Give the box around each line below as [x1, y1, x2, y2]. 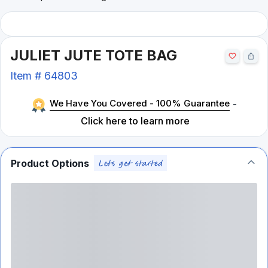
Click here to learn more [81, 115, 190, 127]
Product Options [11, 157, 89, 169]
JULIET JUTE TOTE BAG [10, 47, 177, 64]
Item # [10, 69, 44, 82]
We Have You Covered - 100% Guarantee [49, 98, 230, 109]
